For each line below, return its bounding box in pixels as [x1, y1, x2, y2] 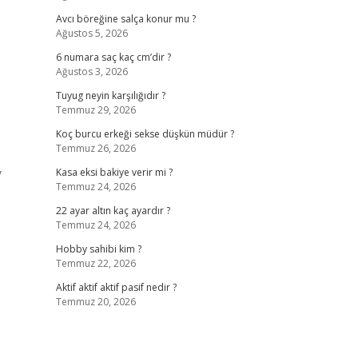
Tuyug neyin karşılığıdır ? [55, 89, 165, 102]
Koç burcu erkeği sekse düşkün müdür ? [55, 127, 234, 141]
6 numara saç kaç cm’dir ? [55, 50, 171, 64]
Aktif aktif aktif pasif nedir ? [55, 280, 177, 294]
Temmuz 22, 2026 [55, 257, 136, 270]
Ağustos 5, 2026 [55, 26, 128, 40]
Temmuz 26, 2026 [55, 141, 136, 155]
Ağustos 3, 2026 [55, 65, 128, 78]
